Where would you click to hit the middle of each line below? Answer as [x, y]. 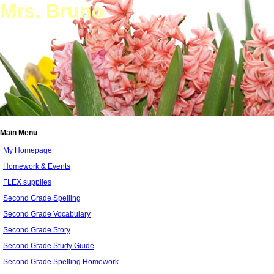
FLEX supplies [27, 182]
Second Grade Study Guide [49, 246]
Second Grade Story [37, 230]
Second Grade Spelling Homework [61, 262]
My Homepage [28, 150]
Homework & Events [37, 166]
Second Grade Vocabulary [47, 214]
